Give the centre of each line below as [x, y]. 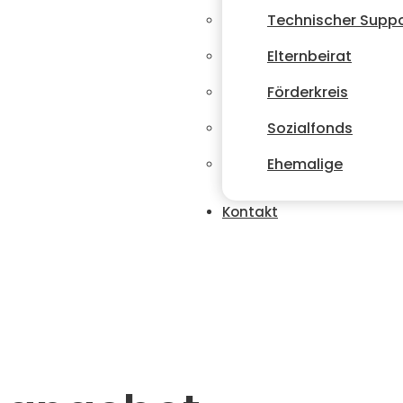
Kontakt [250, 212]
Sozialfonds [310, 128]
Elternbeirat [309, 56]
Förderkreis [308, 92]
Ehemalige [305, 164]
